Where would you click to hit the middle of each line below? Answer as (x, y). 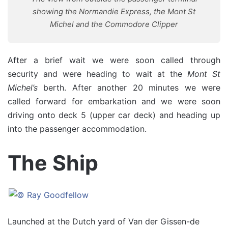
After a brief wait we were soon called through (114, 60)
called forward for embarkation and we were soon (114, 101)
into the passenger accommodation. (77, 129)
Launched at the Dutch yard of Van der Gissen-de (104, 221)
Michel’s (23, 88)
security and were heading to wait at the (97, 74)
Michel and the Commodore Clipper (114, 24)
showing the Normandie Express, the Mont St (114, 11)
